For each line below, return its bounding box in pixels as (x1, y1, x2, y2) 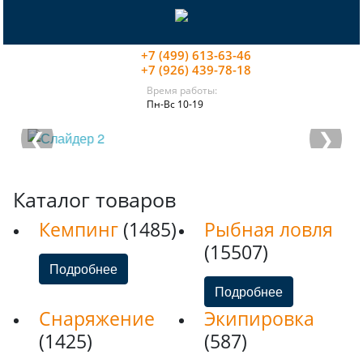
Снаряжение (39, 305, 155, 331)
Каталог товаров (13, 186, 176, 213)
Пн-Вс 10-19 (146, 97, 203, 111)
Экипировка (204, 305, 314, 331)
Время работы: (146, 83, 217, 97)
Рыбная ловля (204, 216, 333, 242)
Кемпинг (39, 216, 123, 242)
